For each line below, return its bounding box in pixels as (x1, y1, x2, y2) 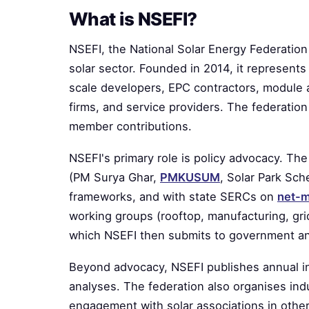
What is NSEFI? (69, 8, 197, 30)
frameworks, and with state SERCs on (69, 190, 277, 203)
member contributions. (69, 119, 192, 133)
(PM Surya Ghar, (69, 170, 160, 184)
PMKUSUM (160, 170, 220, 184)
